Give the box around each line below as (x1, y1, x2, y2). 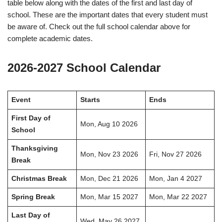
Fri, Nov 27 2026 (149, 151, 202, 159)
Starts (80, 96, 100, 104)
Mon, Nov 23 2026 (80, 151, 138, 159)
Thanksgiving (11, 145, 58, 153)
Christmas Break (11, 175, 67, 183)
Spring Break (11, 193, 55, 201)
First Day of (11, 114, 51, 122)
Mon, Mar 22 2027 (149, 193, 207, 201)
